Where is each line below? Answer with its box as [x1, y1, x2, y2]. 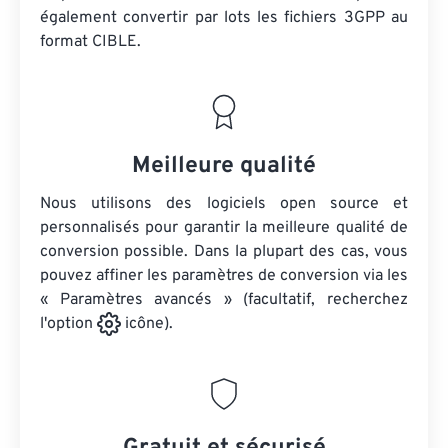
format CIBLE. [40, 32, 141, 52]
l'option [40, 314, 97, 335]
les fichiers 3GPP [257, 8, 385, 28]
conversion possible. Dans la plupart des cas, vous [40, 242, 408, 262]
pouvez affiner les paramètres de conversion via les [40, 266, 408, 286]
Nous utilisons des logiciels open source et [40, 194, 408, 214]
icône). [121, 314, 173, 335]
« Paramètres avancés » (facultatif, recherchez [40, 290, 408, 310]
